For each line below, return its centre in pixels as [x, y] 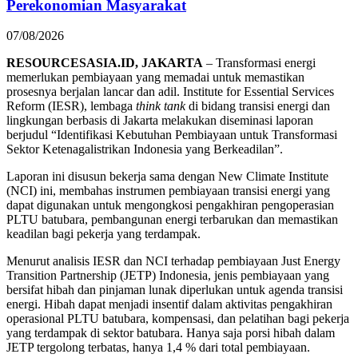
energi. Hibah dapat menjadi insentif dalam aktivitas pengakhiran [169, 304]
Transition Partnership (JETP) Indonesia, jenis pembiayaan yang [168, 276]
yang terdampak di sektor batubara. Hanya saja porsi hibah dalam [171, 333]
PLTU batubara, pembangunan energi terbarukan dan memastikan [172, 220]
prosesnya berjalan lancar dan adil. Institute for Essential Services [170, 92]
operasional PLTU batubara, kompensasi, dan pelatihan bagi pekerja [178, 319]
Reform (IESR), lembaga [71, 106]
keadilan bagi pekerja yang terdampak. [103, 234]
